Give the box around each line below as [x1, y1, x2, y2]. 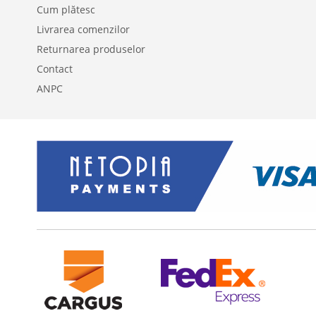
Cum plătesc [37, 3, 95, 16]
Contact [37, 62, 73, 75]
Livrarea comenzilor [37, 23, 130, 36]
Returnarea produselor [37, 42, 145, 56]
